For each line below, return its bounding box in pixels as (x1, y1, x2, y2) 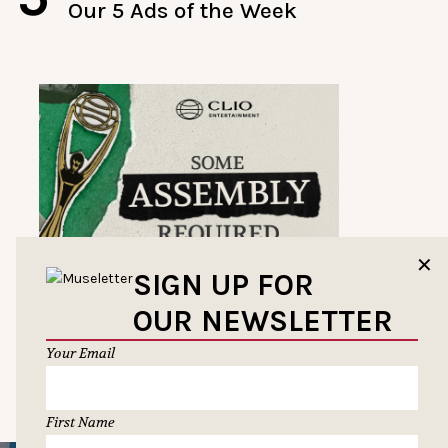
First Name (46, 413, 115, 432)
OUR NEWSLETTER (133, 303, 393, 340)
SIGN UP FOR (133, 267, 314, 304)
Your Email (46, 344, 115, 363)
